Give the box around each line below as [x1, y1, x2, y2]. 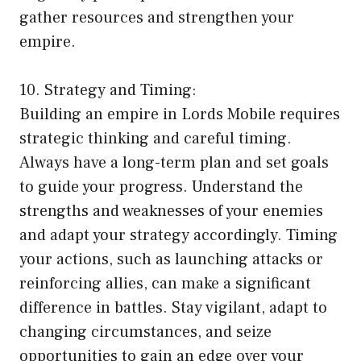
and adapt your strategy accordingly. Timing [19, 224, 338, 246]
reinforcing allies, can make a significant [19, 272, 311, 294]
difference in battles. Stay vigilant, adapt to [19, 297, 327, 318]
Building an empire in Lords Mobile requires [19, 103, 340, 125]
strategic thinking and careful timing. [19, 127, 292, 149]
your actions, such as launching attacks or [19, 248, 323, 270]
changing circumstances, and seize [19, 321, 272, 342]
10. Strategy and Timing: [19, 79, 197, 101]
